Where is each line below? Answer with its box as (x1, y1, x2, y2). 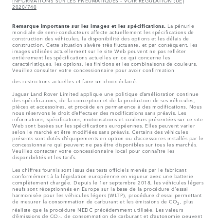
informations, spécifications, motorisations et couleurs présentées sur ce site (12, 115, 203, 123)
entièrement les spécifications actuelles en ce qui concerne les (12, 53, 170, 61)
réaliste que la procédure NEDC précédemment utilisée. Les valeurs (12, 205, 183, 214)
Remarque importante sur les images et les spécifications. (12, 21, 166, 30)
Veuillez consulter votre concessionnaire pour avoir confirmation (12, 66, 174, 74)
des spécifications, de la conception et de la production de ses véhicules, (12, 96, 195, 104)
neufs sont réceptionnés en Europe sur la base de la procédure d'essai (12, 184, 188, 193)
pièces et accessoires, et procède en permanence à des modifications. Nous (12, 102, 202, 110)
